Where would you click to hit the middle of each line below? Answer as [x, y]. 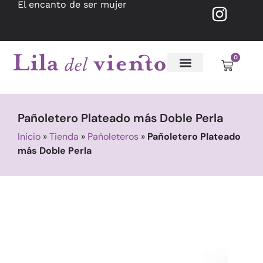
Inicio [29, 136]
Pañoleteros [113, 136]
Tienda [64, 136]
